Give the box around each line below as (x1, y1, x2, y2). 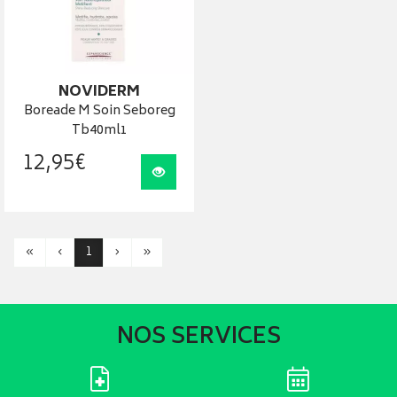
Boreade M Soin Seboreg (23, 100, 175, 123)
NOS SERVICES (116, 318, 281, 358)
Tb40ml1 (71, 120, 128, 143)
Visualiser (164, 161, 222, 184)
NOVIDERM (58, 80, 140, 105)
